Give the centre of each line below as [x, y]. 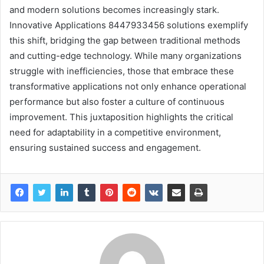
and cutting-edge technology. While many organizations [126, 56]
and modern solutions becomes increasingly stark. [114, 10]
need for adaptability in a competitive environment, [115, 133]
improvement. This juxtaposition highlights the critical [121, 117]
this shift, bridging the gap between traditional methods [125, 41]
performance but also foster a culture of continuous [117, 102]
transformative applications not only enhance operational [128, 87]
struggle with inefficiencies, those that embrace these [122, 71]
